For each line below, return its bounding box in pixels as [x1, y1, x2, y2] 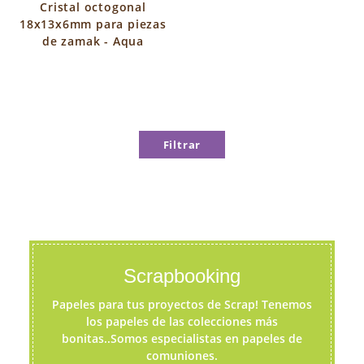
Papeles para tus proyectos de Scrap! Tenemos [52, 297, 312, 312]
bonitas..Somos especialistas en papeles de [62, 331, 302, 346]
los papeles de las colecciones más [86, 314, 278, 329]
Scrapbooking [123, 265, 240, 287]
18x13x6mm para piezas [19, 16, 167, 32]
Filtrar [162, 137, 201, 152]
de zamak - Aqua [41, 33, 144, 49]
